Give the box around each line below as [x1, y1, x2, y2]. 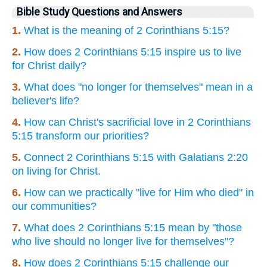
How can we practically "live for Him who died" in [24, 186, 254, 198]
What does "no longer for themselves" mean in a [24, 80, 253, 93]
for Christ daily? [12, 59, 86, 72]
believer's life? [12, 94, 79, 107]
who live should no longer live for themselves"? [12, 235, 234, 247]
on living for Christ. [12, 164, 101, 177]
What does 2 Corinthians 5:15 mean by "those [24, 221, 242, 234]
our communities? [12, 200, 97, 212]
